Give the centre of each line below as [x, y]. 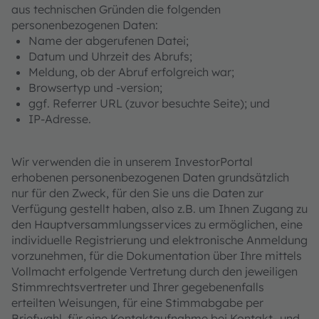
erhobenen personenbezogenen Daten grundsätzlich [150, 177]
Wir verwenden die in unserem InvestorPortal [132, 162]
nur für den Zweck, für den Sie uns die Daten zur [137, 193]
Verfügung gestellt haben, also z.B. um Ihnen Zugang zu [159, 209]
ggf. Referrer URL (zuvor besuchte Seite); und [149, 103]
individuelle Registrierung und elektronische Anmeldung [159, 240]
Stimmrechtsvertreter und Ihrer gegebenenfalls [138, 287]
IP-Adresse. [60, 119]
